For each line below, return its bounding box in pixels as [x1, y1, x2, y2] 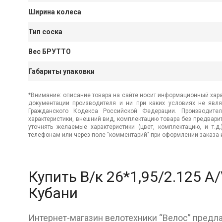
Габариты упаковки [28, 67, 95, 75]
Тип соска [28, 28, 62, 36]
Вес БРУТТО [28, 48, 71, 55]
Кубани [28, 184, 78, 202]
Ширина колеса [28, 8, 81, 16]
